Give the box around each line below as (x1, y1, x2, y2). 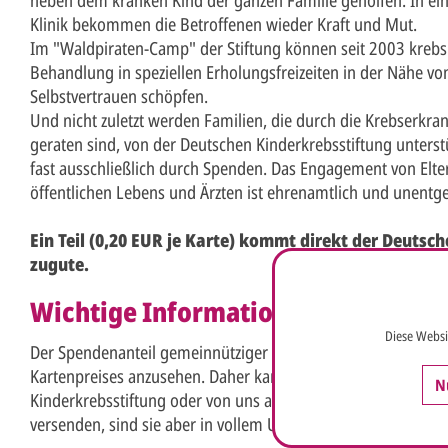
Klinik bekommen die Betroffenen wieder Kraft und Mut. (30, 11, 417, 36)
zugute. (30, 251, 89, 276)
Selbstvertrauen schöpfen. (30, 83, 208, 108)
